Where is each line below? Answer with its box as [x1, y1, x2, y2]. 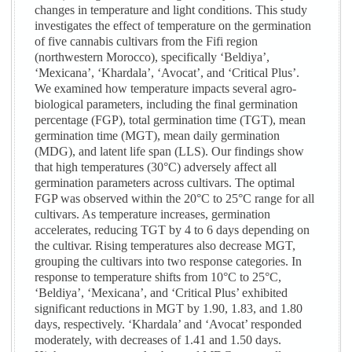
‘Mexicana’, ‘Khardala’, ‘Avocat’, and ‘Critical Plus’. [35, 66, 300, 80]
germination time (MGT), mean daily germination [35, 129, 280, 143]
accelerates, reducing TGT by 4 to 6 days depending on [35, 223, 310, 237]
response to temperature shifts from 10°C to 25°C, [35, 270, 282, 284]
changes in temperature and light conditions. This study [35, 3, 308, 17]
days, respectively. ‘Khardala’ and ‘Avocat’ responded [35, 317, 302, 332]
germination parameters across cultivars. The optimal [35, 176, 295, 190]
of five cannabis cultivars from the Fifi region [35, 35, 258, 49]
